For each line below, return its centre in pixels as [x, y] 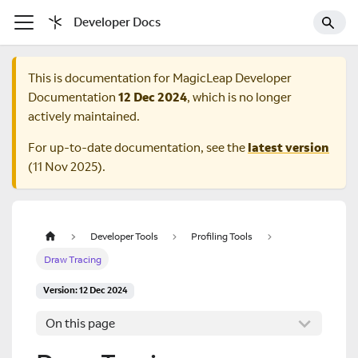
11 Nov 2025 [65, 167]
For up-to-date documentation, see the [138, 148]
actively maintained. [84, 117]
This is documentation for [100, 78]
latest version [288, 148]
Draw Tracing [72, 259]
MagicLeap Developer [232, 78]
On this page [80, 324]
